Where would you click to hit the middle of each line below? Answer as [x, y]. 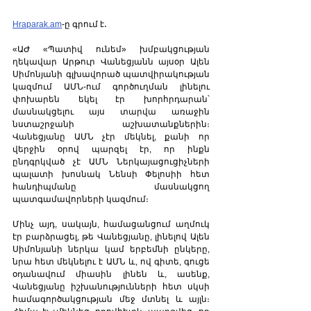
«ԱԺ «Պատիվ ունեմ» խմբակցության [111, 50]
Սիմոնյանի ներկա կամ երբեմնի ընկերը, [111, 250]
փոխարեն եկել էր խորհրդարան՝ [111, 100]
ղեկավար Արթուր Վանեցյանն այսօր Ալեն [111, 62]
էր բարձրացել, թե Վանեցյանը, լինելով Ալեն [111, 237]
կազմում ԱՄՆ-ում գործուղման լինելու [111, 87]
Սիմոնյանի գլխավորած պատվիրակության [111, 75]
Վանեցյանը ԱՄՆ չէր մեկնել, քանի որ [111, 137]
